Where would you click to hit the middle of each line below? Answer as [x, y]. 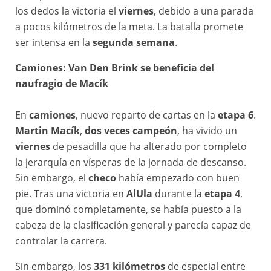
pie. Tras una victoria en [71, 194]
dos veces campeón [131, 131]
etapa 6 [236, 115]
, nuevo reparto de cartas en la [147, 115]
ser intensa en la [54, 43]
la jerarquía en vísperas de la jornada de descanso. [131, 162]
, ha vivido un [207, 131]
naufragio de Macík [62, 84]
